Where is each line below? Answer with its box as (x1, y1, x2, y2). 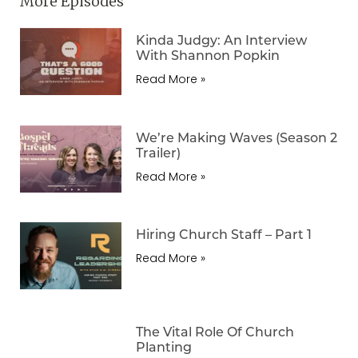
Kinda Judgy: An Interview (136, 31, 308, 49)
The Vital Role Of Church (136, 323, 295, 340)
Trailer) (136, 143, 181, 161)
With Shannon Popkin (136, 46, 280, 64)
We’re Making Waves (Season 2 (136, 128, 338, 145)
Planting (136, 338, 193, 356)
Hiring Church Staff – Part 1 (136, 225, 312, 243)
